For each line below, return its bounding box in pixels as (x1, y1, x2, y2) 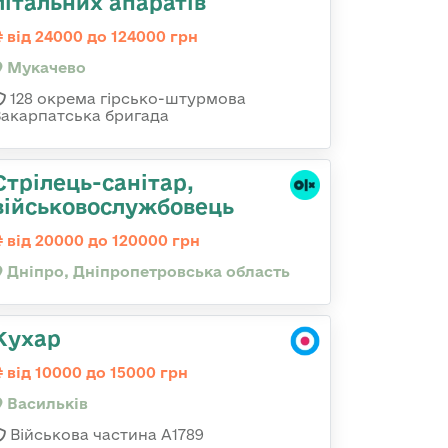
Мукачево (3, 59, 86, 76)
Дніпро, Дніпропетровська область (3, 263, 290, 280)
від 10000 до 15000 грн (3, 364, 188, 381)
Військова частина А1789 (6, 426, 204, 443)
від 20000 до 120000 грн (3, 232, 200, 249)
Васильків (3, 395, 88, 412)
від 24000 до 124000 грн (3, 28, 198, 45)
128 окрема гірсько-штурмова (6, 90, 246, 107)
